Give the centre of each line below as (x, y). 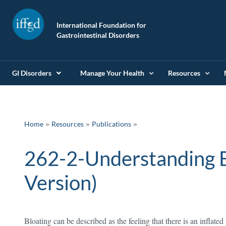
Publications (111, 124)
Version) (61, 183)
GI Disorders (32, 73)
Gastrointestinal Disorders (98, 35)
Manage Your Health (112, 73)
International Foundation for (101, 25)
